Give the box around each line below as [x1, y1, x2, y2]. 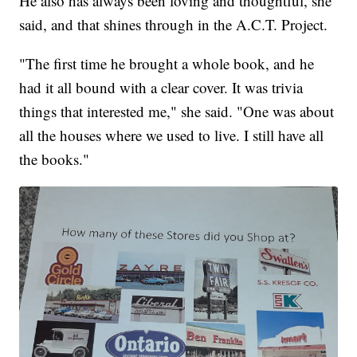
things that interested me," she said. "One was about [19, 101, 335, 122]
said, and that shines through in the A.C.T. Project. [19, 14, 328, 35]
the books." [19, 149, 90, 170]
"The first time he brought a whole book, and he [19, 53, 315, 74]
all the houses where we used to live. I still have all [19, 125, 324, 146]
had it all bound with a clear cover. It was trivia [19, 77, 304, 98]
